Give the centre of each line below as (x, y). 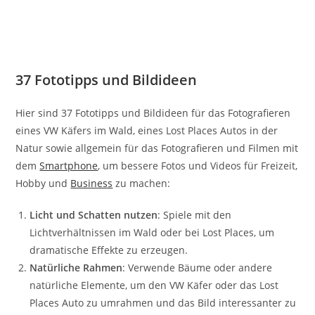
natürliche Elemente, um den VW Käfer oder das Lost (154, 285)
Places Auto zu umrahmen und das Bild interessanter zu (163, 302)
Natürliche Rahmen (76, 267)
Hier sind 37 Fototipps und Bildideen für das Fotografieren (153, 112)
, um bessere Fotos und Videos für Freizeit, (198, 165)
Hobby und (43, 183)
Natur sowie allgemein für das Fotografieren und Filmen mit (157, 148)
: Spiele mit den (195, 214)
